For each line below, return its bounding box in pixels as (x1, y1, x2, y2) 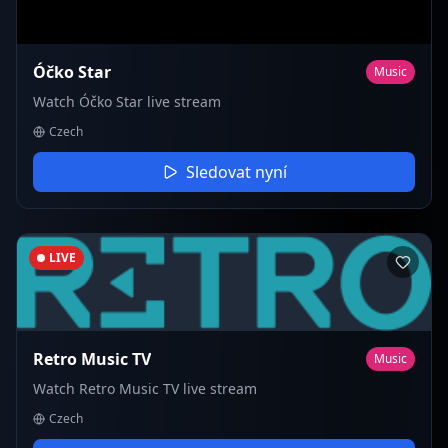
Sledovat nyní (185, 161, 287, 184)
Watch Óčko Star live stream (33, 92, 221, 112)
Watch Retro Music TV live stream (33, 379, 257, 399)
